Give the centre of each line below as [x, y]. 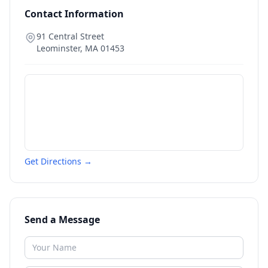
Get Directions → [58, 161]
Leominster [58, 48]
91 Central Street [70, 36]
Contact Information [74, 14]
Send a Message [62, 220]
